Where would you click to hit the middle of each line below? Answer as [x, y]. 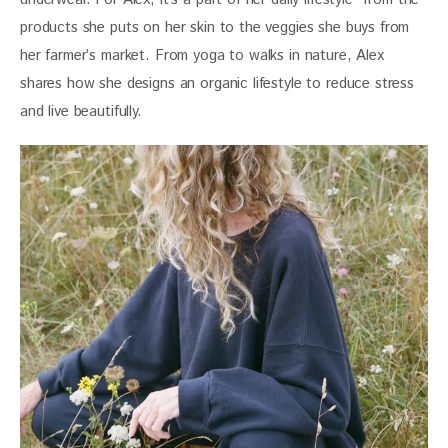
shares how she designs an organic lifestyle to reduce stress [219, 83]
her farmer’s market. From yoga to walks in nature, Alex [204, 55]
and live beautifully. [83, 111]
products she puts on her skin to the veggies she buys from [217, 27]
